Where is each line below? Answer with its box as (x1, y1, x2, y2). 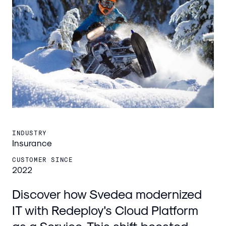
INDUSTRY (12, 129, 47, 137)
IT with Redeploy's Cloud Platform (12, 202, 198, 218)
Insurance (12, 138, 52, 148)
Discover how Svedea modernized (12, 186, 202, 202)
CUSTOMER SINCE (12, 156, 73, 163)
